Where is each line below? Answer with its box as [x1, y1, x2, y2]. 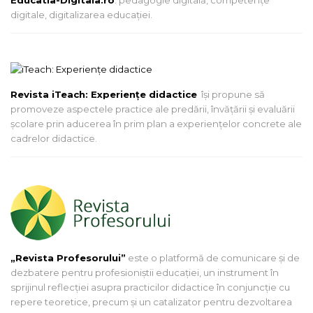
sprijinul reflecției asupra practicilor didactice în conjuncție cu [10, 281, 290, 293]
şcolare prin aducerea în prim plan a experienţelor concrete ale [10, 117, 302, 129]
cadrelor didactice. [10, 132, 97, 144]
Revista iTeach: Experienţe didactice [10, 88, 197, 100]
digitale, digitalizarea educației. [10, 8, 152, 20]
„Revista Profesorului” [10, 252, 126, 263]
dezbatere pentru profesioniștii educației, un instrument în [10, 266, 279, 278]
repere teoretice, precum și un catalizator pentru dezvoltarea [10, 296, 292, 307]
